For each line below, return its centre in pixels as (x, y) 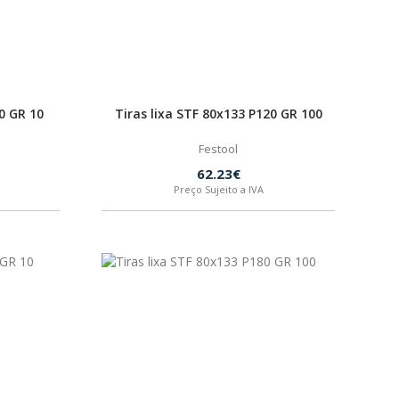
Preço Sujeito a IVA (218, 189)
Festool (218, 149)
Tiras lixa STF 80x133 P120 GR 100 (218, 114)
